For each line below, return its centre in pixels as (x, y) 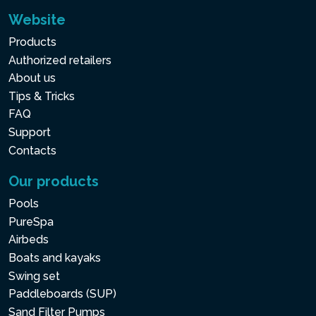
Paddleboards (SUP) (62, 294)
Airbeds (29, 240)
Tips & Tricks (42, 96)
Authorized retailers (60, 60)
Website (37, 20)
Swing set (34, 276)
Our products (54, 182)
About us (32, 78)
